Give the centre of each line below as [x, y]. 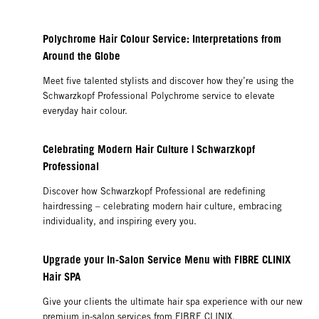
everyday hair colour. [87, 111]
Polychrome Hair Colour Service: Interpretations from [162, 39]
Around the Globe [83, 56]
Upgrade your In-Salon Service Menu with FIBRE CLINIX [167, 260]
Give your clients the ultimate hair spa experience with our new [173, 302]
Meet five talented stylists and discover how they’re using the [168, 81]
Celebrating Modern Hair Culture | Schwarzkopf [149, 149]
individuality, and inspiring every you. [122, 221]
